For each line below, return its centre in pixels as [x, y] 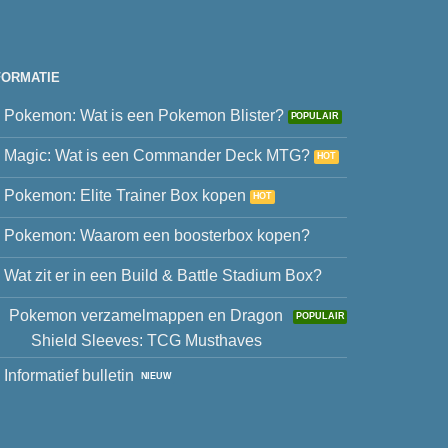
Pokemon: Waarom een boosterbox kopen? [156, 235]
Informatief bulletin [68, 376]
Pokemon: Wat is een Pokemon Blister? [143, 115]
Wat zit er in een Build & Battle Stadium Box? [162, 275]
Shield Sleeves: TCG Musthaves [146, 340]
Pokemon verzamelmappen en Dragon [146, 315]
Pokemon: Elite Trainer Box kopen [124, 195]
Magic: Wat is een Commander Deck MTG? [156, 155]
